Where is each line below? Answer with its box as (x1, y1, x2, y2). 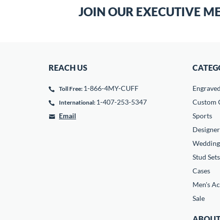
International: (59, 99, 95, 106)
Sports (192, 111, 212, 120)
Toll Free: (59, 85, 82, 92)
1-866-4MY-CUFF (83, 84, 138, 92)
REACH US (49, 63, 87, 72)
